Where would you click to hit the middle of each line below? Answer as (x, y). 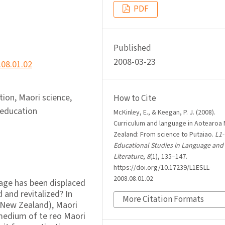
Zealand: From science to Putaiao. (164, 135)
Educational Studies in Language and (168, 146)
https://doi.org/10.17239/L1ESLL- (162, 168)
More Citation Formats (163, 200)
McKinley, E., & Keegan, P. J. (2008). (164, 113)
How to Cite (135, 99)
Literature (128, 157)
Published (132, 48)
